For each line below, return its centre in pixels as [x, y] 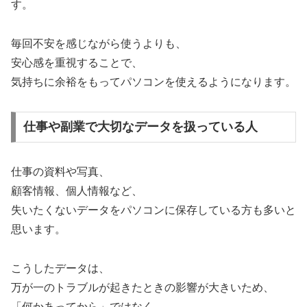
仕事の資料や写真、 [60, 172]
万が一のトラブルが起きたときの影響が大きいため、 [143, 288]
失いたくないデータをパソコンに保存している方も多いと [153, 210]
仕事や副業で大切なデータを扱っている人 [140, 127]
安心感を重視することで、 [77, 62]
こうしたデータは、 [60, 269]
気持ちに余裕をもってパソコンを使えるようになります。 [153, 82]
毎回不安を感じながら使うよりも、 [99, 43]
